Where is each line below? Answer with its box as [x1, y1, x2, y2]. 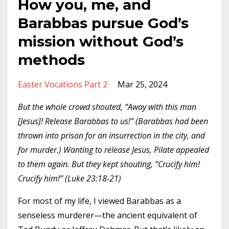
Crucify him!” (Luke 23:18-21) [18, 173, 121, 184]
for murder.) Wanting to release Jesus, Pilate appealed [18, 144, 209, 155]
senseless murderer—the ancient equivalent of [18, 210, 197, 221]
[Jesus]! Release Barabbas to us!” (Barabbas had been [18, 116, 208, 127]
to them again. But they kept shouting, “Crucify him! [18, 158, 200, 170]
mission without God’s [18, 33, 184, 50]
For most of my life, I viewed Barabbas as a [18, 195, 181, 207]
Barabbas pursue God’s [18, 14, 189, 32]
